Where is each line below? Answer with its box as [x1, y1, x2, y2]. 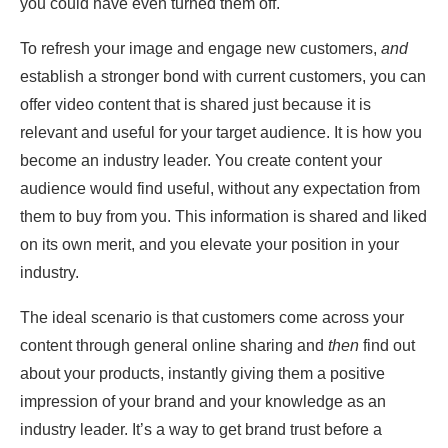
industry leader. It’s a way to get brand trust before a [20, 421, 382, 439]
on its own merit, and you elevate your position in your [20, 236, 399, 254]
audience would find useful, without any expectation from [20, 180, 420, 198]
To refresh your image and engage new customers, [20, 40, 381, 58]
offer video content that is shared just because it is [20, 96, 371, 114]
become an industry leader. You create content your [20, 152, 382, 170]
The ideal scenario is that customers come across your [20, 309, 404, 327]
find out [359, 337, 415, 355]
